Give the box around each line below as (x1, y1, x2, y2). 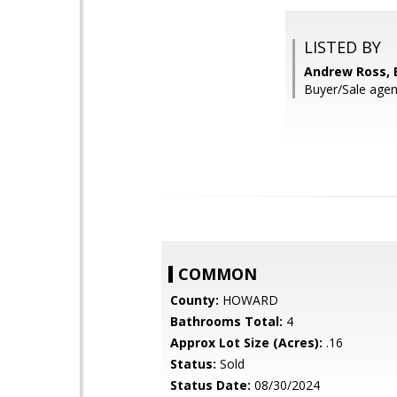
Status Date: (170, 377, 251, 393)
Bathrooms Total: (170, 313, 283, 330)
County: (170, 292, 219, 308)
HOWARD (219, 292, 278, 308)
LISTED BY (304, 36, 381, 58)
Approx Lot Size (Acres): (170, 334, 323, 351)
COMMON (178, 263, 257, 284)
